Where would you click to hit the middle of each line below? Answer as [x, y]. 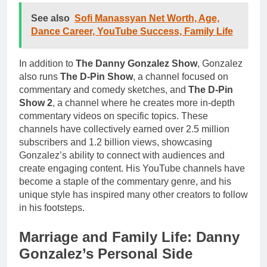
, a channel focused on [181, 76]
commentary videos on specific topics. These [114, 116]
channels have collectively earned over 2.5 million [124, 129]
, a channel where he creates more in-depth [144, 103]
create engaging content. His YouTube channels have [132, 168]
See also [50, 18]
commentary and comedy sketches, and [104, 89]
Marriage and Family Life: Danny [129, 237]
